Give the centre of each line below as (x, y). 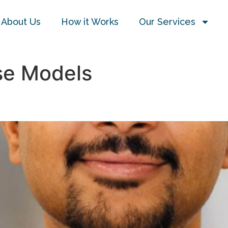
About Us (21, 22)
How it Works (90, 22)
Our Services (167, 22)
